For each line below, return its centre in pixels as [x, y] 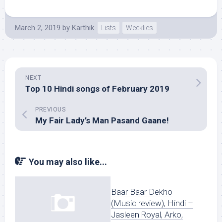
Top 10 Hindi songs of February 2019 [97, 88]
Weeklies [139, 28]
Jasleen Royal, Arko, [147, 214]
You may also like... [68, 162]
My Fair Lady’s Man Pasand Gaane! [102, 120]
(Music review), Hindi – [152, 203]
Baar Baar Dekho [142, 192]
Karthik [83, 28]
